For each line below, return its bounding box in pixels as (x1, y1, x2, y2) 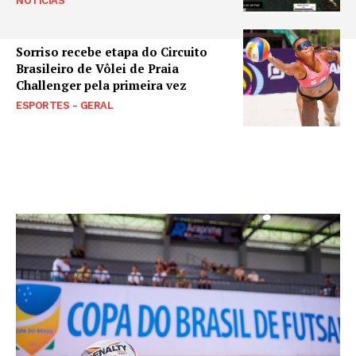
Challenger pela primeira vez (16, 76, 187, 93)
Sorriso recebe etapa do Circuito (16, 43, 207, 60)
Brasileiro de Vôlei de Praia (16, 60, 179, 76)
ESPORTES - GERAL (16, 99, 113, 111)
